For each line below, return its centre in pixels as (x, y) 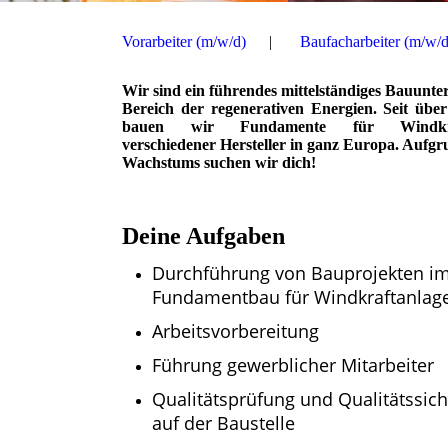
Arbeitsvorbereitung (235, 331)
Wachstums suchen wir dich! (219, 162)
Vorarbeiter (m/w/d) (184, 41)
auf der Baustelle (223, 423)
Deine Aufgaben (203, 236)
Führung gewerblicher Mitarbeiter (293, 365)
